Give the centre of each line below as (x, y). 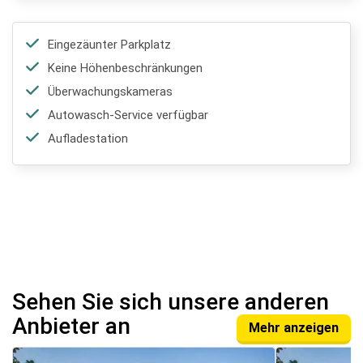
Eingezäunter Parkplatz (109, 45)
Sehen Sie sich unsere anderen (171, 301)
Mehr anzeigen (294, 327)
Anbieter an (71, 326)
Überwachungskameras (110, 92)
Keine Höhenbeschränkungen (125, 68)
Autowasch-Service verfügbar (128, 115)
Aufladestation (88, 139)
